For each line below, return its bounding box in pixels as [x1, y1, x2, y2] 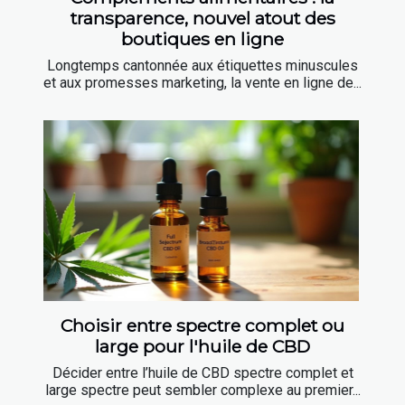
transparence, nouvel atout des [70, 7, 335, 30]
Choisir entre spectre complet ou [61, 315, 344, 337]
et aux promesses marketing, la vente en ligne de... [43, 74, 362, 92]
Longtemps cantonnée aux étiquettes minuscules [47, 57, 358, 75]
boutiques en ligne [121, 28, 284, 51]
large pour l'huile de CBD [95, 335, 310, 358]
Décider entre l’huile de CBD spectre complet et [52, 364, 353, 382]
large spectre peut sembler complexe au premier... [44, 381, 361, 400]
